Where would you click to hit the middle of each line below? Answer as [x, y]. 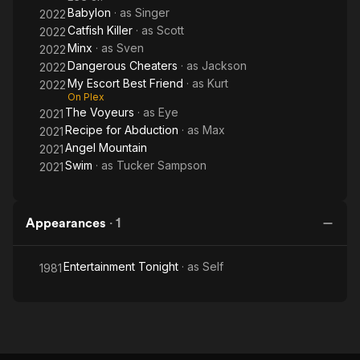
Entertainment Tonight [121, 266]
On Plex [86, 97]
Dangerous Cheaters [123, 65]
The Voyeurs [100, 112]
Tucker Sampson [162, 165]
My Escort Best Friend [125, 83]
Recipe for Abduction [122, 130]
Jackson [224, 65]
